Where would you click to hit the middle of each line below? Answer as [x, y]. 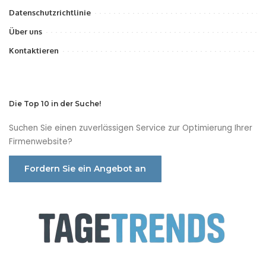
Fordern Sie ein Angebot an [85, 168]
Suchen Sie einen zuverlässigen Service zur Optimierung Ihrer [131, 128]
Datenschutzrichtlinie [50, 12]
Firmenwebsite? [41, 141]
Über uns [26, 31]
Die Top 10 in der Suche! [55, 103]
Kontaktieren [34, 50]
